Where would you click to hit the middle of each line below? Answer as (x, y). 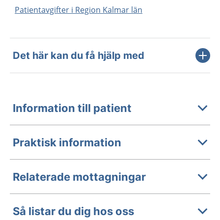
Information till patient (72, 108)
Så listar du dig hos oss (73, 211)
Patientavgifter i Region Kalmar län (79, 10)
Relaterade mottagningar (79, 177)
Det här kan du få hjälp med (79, 56)
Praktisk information (67, 142)
